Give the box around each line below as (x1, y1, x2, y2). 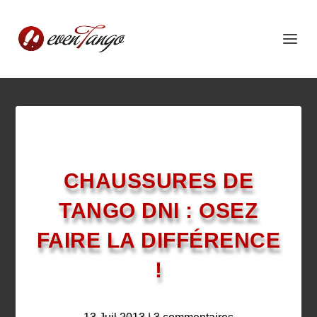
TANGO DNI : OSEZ (59, 199, 258, 222)
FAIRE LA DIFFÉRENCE (36, 229, 281, 252)
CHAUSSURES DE (63, 169, 254, 192)
